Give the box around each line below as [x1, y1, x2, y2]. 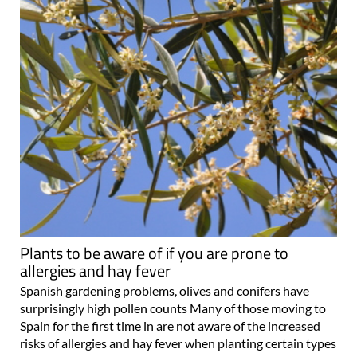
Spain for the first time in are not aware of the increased [20, 318, 320, 334]
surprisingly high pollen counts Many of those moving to [20, 300, 326, 316]
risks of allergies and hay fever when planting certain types [20, 335, 336, 351]
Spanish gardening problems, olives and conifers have [20, 283, 309, 299]
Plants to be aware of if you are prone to [20, 241, 288, 266]
